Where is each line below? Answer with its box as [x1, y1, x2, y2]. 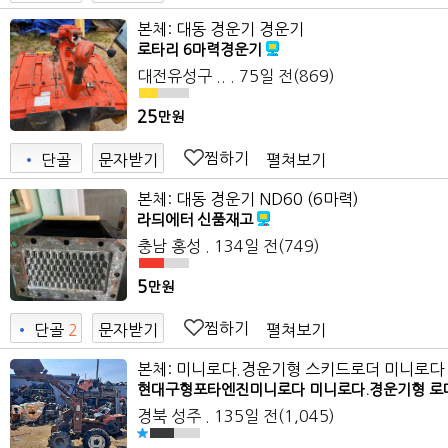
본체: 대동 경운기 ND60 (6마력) [137, 191, 359, 208]
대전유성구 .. [137, 68, 226, 85]
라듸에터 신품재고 [137, 212, 253, 228]
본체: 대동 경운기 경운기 [137, 21, 304, 38]
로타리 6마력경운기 [137, 42, 262, 58]
